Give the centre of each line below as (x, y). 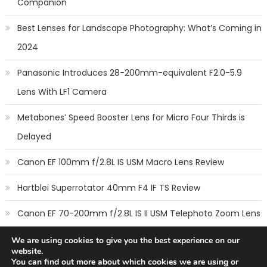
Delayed (34, 137)
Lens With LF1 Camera (62, 92)
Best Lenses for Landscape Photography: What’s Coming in (139, 28)
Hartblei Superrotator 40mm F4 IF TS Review (108, 188)
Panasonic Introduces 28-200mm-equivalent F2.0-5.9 (129, 73)
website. (27, 251)
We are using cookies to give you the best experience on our (125, 240)
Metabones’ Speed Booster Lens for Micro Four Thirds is (131, 118)
